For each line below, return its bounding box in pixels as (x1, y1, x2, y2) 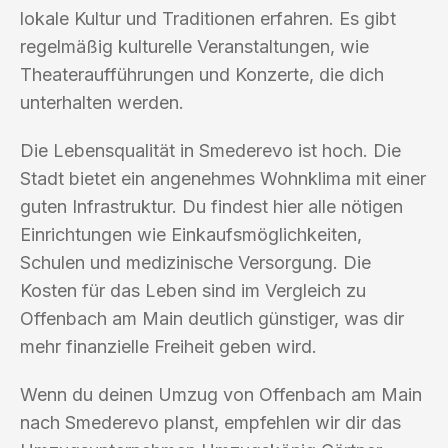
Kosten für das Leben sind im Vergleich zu (20, 279, 366, 301)
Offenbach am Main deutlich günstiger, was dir (20, 307, 404, 329)
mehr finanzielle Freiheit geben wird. (20, 335, 317, 357)
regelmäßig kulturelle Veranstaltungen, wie (20, 35, 369, 57)
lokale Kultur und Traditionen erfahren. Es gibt (20, 7, 396, 29)
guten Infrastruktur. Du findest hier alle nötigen (20, 195, 403, 217)
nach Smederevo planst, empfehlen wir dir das (20, 411, 401, 433)
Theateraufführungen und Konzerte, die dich (20, 63, 384, 85)
